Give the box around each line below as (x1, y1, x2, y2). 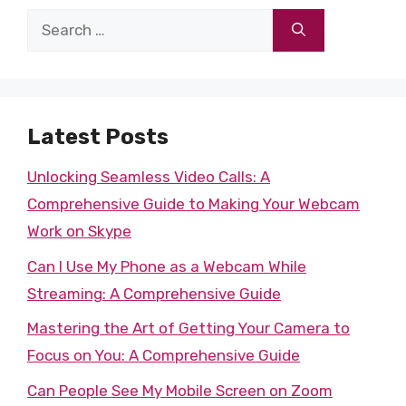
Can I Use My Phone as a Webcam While (27, 256, 306, 275)
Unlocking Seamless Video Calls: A (27, 168, 270, 186)
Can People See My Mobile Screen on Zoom (27, 381, 333, 400)
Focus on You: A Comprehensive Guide (27, 346, 300, 364)
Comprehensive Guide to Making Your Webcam (27, 195, 360, 213)
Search (26, 13, 76, 31)
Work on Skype (27, 222, 131, 240)
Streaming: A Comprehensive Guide (27, 284, 281, 303)
